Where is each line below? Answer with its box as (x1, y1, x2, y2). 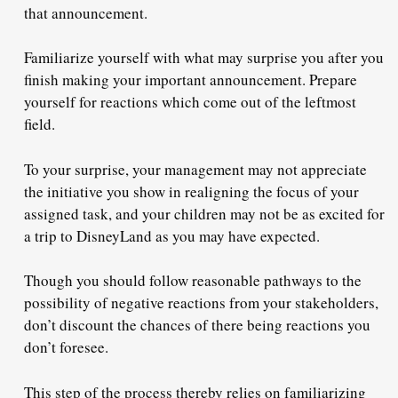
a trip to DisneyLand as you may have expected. (24, 225, 325, 246)
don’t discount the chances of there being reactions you (24, 314, 370, 336)
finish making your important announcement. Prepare (24, 69, 357, 91)
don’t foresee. (24, 337, 114, 358)
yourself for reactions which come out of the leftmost (24, 92, 356, 113)
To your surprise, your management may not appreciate (24, 158, 367, 179)
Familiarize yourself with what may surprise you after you (24, 47, 384, 68)
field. (24, 114, 60, 135)
